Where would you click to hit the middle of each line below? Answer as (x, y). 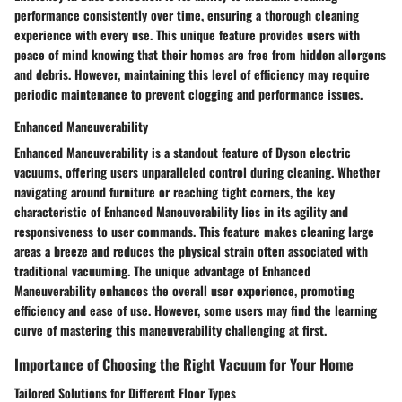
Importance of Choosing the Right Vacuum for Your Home (184, 364)
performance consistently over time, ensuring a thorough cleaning (187, 15)
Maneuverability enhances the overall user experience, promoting (184, 291)
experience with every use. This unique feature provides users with (187, 35)
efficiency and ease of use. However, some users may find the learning (196, 310)
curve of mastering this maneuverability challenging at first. (170, 330)
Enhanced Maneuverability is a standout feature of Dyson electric (183, 153)
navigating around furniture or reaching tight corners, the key (175, 192)
